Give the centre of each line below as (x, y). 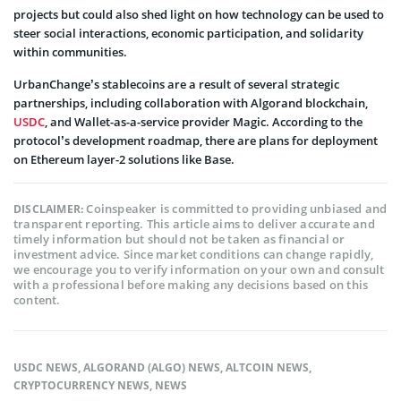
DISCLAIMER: (50, 209)
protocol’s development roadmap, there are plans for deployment (196, 140)
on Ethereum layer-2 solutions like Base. (124, 159)
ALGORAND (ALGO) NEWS (152, 367)
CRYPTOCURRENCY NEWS (81, 385)
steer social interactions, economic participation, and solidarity (188, 33)
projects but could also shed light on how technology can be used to (199, 14)
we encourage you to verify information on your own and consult (199, 269)
